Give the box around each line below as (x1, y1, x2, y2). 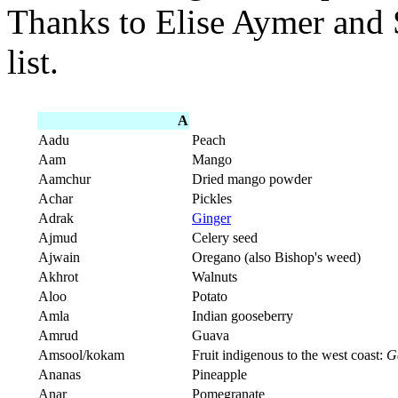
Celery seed (192, 230, 258, 246)
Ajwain (38, 250, 80, 266)
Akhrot (38, 269, 78, 285)
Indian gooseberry (192, 308, 293, 324)
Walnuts (192, 269, 237, 285)
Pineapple (192, 367, 247, 383)
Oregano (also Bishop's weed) (192, 250, 361, 266)
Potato (192, 289, 227, 305)
